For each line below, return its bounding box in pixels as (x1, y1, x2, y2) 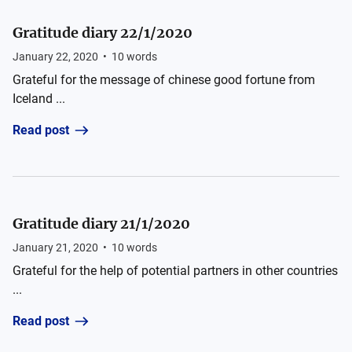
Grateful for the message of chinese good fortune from (13, 72, 315, 87)
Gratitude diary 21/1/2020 (13, 214, 190, 233)
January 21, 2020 (13, 241, 98, 254)
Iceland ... (13, 91, 65, 106)
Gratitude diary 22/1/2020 (13, 24, 192, 42)
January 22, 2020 (13, 50, 98, 63)
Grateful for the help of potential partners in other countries (13, 263, 338, 278)
